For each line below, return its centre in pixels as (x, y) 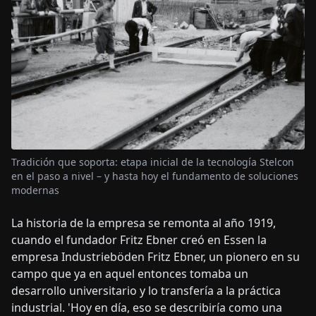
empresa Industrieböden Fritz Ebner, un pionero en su (156, 256)
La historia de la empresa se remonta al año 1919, (144, 223)
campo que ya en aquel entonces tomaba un (130, 273)
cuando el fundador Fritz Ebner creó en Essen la (139, 239)
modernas (35, 190)
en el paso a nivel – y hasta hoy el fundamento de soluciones (155, 176)
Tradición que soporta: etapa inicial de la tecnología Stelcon (153, 162)
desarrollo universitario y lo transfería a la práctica (146, 290)
